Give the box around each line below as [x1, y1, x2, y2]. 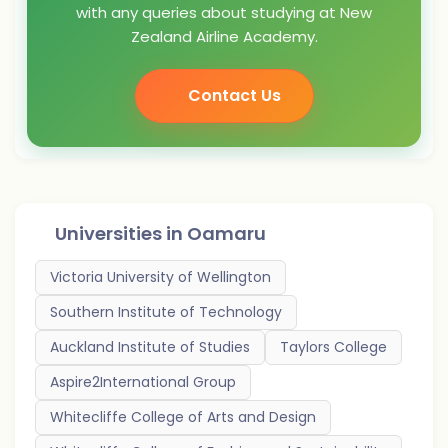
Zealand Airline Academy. [130, 26, 318, 47]
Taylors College [280, 337, 387, 357]
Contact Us [187, 84, 281, 107]
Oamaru [187, 221, 266, 246]
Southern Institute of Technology [50, 302, 282, 322]
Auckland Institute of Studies [50, 337, 250, 357]
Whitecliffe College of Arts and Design [50, 407, 316, 427]
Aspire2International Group [50, 372, 236, 392]
